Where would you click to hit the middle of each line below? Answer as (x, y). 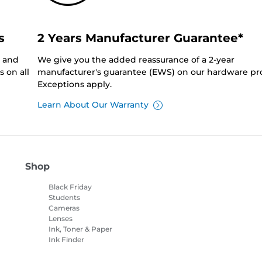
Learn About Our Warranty (93, 105)
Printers (62, 250)
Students (64, 198)
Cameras (64, 208)
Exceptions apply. (74, 85)
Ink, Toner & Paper (80, 229)
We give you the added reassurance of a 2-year (136, 60)
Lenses (60, 219)
